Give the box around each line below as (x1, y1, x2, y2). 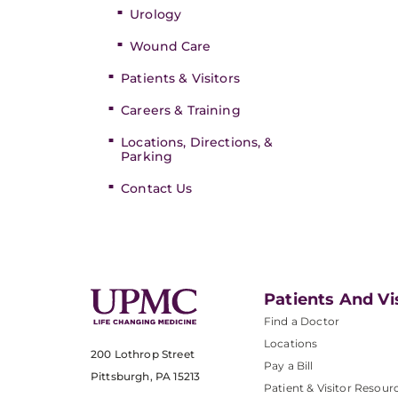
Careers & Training (121, 102, 241, 118)
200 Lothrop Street (91, 347, 195, 362)
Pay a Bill (264, 359, 314, 372)
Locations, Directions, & (121, 134, 274, 150)
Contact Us (121, 180, 193, 196)
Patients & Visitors (121, 70, 240, 86)
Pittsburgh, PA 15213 (91, 370, 201, 384)
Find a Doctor (264, 314, 340, 328)
